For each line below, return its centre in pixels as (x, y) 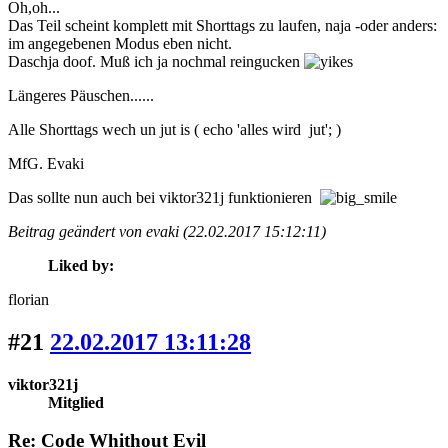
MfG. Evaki (46, 163)
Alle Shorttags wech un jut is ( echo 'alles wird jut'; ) (174, 129)
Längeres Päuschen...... (81, 95)
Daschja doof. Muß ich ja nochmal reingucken (156, 61)
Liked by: (81, 265)
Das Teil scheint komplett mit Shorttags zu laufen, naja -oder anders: (222, 25)
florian (28, 299)
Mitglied (76, 402)
